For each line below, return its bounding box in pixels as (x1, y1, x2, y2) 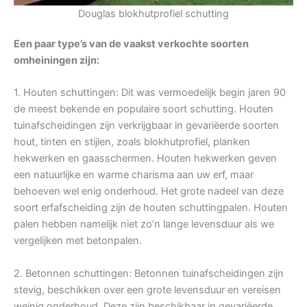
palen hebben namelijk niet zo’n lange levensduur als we (14, 218, 274, 231)
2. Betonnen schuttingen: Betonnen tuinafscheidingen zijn (14, 267, 284, 280)
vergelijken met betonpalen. (14, 234, 142, 247)
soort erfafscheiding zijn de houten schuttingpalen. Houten (14, 201, 288, 214)
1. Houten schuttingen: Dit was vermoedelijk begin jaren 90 (14, 86, 286, 99)
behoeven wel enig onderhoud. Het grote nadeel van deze (14, 185, 284, 198)
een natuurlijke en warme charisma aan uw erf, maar (14, 169, 254, 182)
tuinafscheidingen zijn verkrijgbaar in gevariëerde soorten (14, 119, 279, 132)
